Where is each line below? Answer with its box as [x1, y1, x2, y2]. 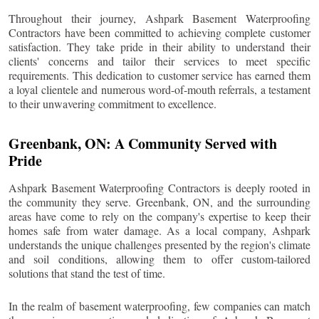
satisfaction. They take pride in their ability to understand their [9, 38, 310, 54]
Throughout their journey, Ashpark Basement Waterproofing [9, 10, 310, 26]
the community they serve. [9, 194, 136, 209]
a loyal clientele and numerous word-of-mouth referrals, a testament [9, 81, 310, 97]
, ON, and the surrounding [185, 194, 310, 209]
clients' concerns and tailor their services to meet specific [9, 53, 310, 68]
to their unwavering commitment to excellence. [9, 95, 216, 111]
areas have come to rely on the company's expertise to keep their [9, 208, 310, 224]
